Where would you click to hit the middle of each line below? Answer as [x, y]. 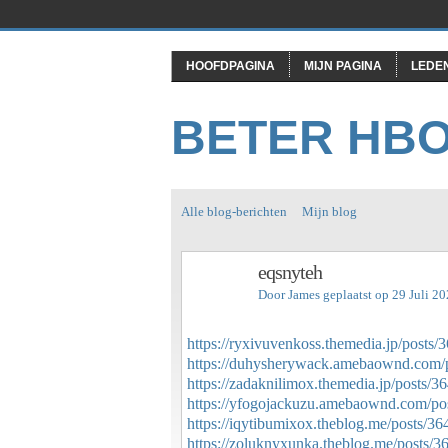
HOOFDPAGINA [230, 66]
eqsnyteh [290, 271]
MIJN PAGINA [343, 66]
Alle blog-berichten [234, 211]
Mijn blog [329, 211]
